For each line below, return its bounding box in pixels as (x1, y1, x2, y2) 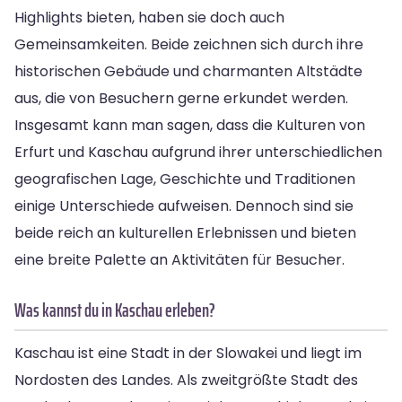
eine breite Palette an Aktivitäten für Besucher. (14, 249, 345, 270)
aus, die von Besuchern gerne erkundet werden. (14, 87, 348, 109)
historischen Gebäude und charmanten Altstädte (14, 60, 363, 82)
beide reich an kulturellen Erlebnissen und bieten (14, 222, 356, 243)
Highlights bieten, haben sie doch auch (14, 6, 284, 28)
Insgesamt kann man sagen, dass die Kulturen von (14, 114, 365, 135)
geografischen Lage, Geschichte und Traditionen (14, 168, 355, 189)
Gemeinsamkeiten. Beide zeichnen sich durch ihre (14, 33, 363, 55)
